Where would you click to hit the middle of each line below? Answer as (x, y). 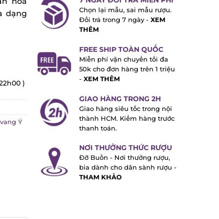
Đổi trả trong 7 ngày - (111, 20)
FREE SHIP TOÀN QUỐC (118, 49)
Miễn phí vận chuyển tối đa (120, 59)
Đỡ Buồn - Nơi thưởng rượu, (121, 158)
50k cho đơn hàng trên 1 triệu (123, 69)
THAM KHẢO (97, 177)
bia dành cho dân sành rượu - (124, 168)
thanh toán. (94, 128)
